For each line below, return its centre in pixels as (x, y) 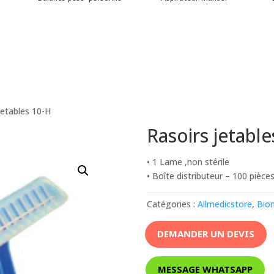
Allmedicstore (225, 204)
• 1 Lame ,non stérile (188, 161)
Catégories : (172, 204)
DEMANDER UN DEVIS (206, 234)
